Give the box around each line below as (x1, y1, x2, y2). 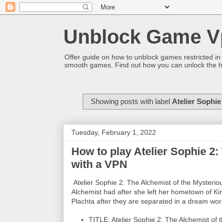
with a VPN (71, 158, 127, 171)
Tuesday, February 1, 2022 (71, 128, 156, 137)
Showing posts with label (90, 97, 172, 106)
